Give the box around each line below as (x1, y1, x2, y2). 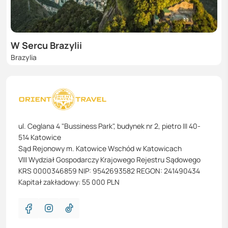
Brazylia (11, 52, 37, 62)
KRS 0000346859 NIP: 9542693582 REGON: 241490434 (18, 166, 200, 176)
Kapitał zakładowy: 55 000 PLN (18, 177, 120, 187)
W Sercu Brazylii (11, 39, 82, 51)
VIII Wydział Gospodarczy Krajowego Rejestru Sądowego (18, 155, 201, 164)
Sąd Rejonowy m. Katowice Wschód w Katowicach (18, 144, 182, 153)
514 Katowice (18, 132, 61, 142)
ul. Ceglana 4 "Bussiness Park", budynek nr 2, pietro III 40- (18, 121, 201, 131)
